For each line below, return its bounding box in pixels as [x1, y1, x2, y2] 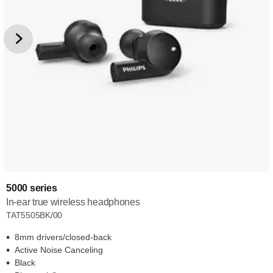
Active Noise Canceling [15, 245, 103, 255]
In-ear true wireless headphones [6, 197, 140, 207]
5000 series [6, 183, 57, 193]
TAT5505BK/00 [6, 210, 63, 220]
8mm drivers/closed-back [15, 232, 112, 242]
